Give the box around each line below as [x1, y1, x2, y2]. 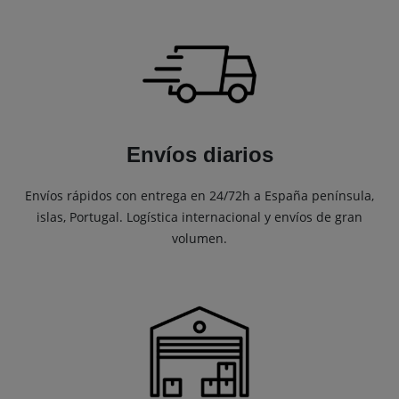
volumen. [172, 230, 227, 248]
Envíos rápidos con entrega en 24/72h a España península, [25, 187, 374, 205]
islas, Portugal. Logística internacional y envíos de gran [37, 208, 362, 226]
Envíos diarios [126, 142, 273, 167]
